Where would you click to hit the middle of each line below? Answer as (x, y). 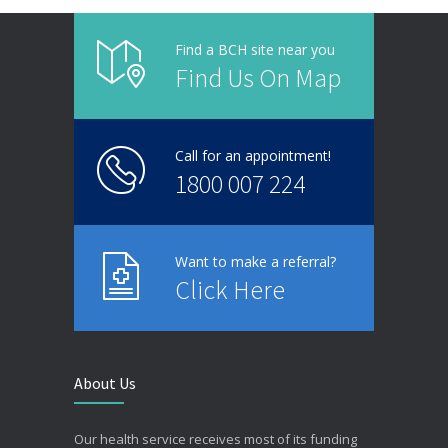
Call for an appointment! (253, 155)
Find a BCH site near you (255, 49)
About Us (105, 382)
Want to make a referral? (255, 261)
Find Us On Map (258, 77)
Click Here (230, 289)
